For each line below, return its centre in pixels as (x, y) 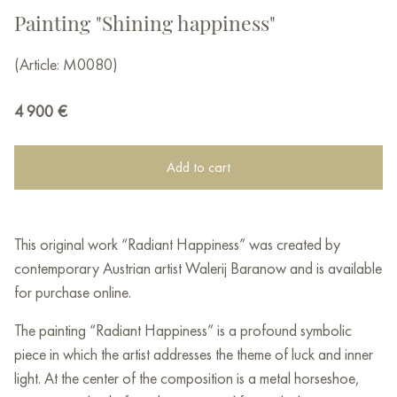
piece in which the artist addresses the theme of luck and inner (194, 354)
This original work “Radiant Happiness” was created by (177, 245)
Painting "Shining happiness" (145, 23)
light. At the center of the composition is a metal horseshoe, (187, 378)
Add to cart (198, 167)
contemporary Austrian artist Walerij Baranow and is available (198, 269)
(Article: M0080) (66, 65)
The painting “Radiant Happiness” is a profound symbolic (183, 331)
